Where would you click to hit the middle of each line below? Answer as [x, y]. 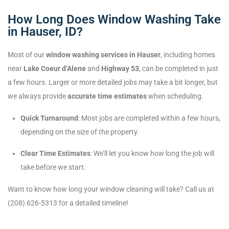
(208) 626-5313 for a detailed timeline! [68, 203]
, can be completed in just [179, 69]
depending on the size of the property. [80, 132]
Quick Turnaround [49, 118]
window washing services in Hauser [103, 55]
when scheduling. [175, 96]
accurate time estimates [107, 96]
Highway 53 [120, 69]
